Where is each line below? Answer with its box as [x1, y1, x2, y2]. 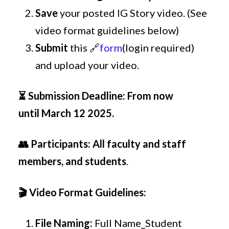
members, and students [18, 155, 127, 168]
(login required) [122, 41, 195, 54]
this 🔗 [68, 41, 100, 54]
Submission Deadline [28, 89, 123, 102]
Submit [35, 41, 68, 54]
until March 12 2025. [18, 107, 114, 120]
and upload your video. [35, 58, 140, 71]
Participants [31, 138, 88, 150]
